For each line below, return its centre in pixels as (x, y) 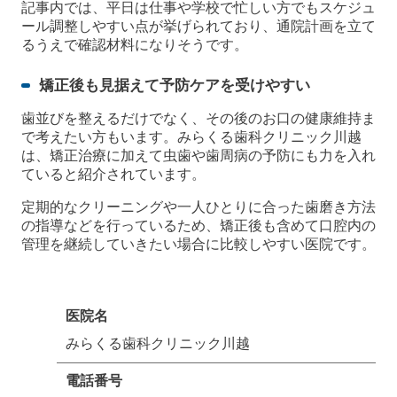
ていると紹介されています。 (113, 174)
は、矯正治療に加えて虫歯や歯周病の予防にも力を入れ (198, 155)
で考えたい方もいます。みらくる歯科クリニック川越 (191, 136)
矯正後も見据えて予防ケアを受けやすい (175, 85)
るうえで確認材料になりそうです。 (135, 44)
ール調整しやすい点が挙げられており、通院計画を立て (198, 26)
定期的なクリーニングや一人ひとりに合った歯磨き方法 (198, 206)
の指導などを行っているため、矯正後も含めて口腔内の (198, 225)
